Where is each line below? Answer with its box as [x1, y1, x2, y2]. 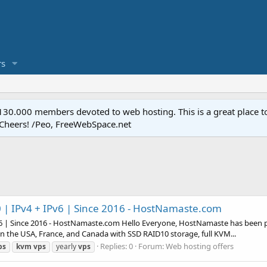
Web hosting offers [166, 240, 234, 252]
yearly [56, 241, 78, 252]
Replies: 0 [100, 240, 133, 252]
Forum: [138, 240, 166, 252]
